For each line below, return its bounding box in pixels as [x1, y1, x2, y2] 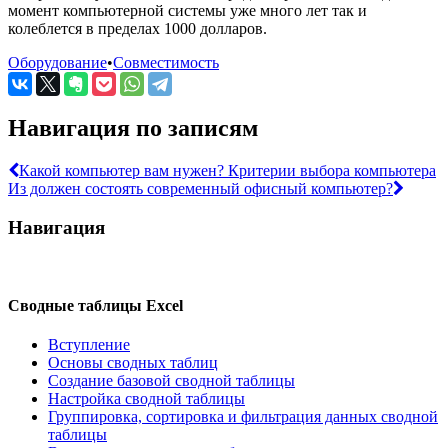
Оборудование [8, 53, 107, 71]
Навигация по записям [8, 115, 258, 142]
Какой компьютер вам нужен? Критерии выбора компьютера [19, 162, 436, 180]
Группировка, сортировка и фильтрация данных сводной [48, 408, 438, 426]
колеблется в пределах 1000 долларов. [8, 19, 267, 37]
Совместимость [113, 53, 219, 71]
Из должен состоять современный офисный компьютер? [8, 180, 393, 198]
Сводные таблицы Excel [8, 297, 183, 315]
